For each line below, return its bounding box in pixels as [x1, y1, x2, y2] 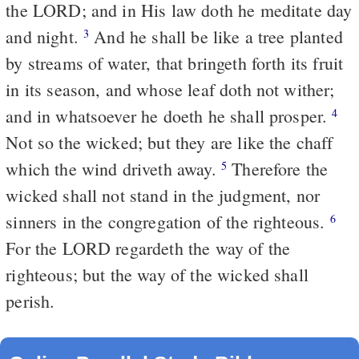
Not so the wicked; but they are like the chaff [6, 130, 333, 154]
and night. [6, 24, 83, 48]
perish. [6, 288, 55, 313]
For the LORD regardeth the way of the [6, 236, 291, 260]
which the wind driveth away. [6, 156, 221, 180]
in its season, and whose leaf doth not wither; [6, 77, 335, 101]
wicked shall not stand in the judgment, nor [6, 183, 321, 207]
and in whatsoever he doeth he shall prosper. [6, 103, 333, 127]
